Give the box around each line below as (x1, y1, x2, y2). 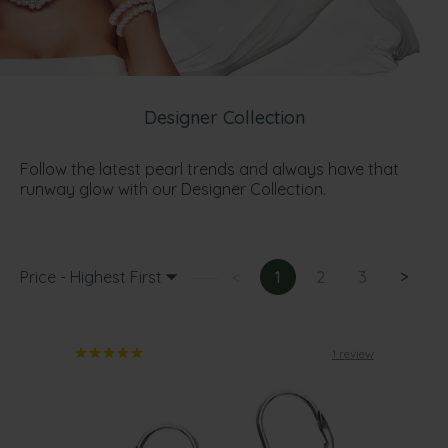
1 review (332, 346, 374, 361)
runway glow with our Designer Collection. (20, 179, 326, 199)
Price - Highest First (20, 267, 162, 287)
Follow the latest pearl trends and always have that (20, 159, 399, 179)
